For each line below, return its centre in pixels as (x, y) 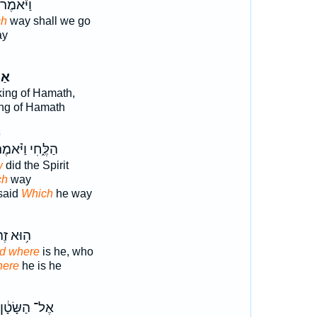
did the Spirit (35, 165)
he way (72, 194)
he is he (40, 266)
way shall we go (48, 21)
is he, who (66, 252)
